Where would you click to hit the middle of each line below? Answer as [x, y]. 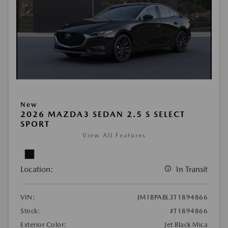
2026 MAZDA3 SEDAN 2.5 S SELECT [103, 114]
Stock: [30, 211]
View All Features [114, 135]
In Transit [192, 169]
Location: [37, 169]
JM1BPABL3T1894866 [172, 197]
